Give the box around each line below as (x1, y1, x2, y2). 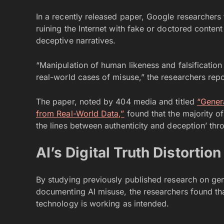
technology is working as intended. (36, 198, 169, 208)
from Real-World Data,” (36, 108, 124, 118)
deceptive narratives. (36, 35, 116, 45)
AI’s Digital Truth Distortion (36, 143, 221, 161)
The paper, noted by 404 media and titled (36, 96, 197, 106)
